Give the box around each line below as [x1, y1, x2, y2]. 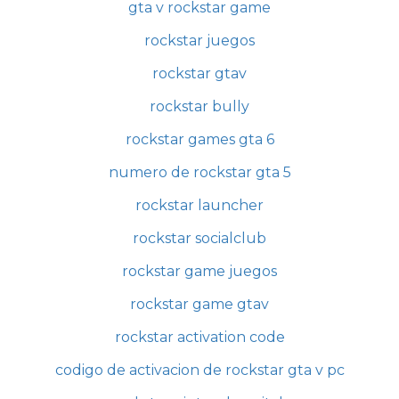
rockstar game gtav [130, 295, 269, 313]
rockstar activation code [114, 328, 285, 346]
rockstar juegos [144, 31, 255, 49]
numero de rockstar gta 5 [108, 163, 291, 181]
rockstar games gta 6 [125, 130, 274, 148]
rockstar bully [150, 97, 249, 115]
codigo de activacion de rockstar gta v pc [54, 361, 345, 379]
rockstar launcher [135, 196, 264, 214]
